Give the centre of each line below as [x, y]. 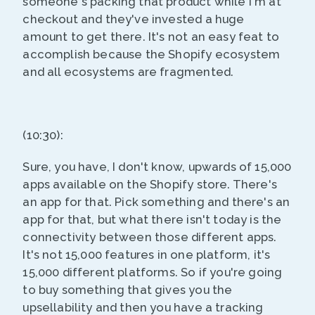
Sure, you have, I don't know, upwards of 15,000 [157, 167]
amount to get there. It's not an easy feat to [151, 37]
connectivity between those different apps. [150, 237]
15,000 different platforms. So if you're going [153, 272]
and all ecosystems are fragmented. [128, 72]
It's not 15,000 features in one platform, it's [147, 255]
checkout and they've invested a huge [134, 19]
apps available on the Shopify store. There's [150, 185]
